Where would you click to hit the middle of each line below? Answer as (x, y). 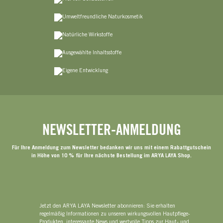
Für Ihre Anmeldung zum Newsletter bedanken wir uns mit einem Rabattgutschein (111, 148)
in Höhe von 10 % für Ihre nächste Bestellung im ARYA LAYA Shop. (111, 156)
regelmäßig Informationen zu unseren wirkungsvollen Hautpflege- (115, 214)
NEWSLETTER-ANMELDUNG (111, 129)
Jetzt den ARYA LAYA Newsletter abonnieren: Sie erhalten (108, 206)
